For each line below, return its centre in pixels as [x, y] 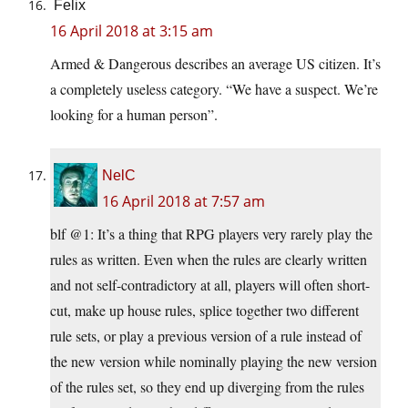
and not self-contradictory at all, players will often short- [210, 284]
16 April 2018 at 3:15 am [132, 31]
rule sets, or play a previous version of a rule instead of [206, 335]
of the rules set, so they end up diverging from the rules [207, 386]
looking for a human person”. [134, 114]
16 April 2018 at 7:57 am [184, 201]
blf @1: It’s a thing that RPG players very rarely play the [211, 233]
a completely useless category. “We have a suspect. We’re [214, 88]
